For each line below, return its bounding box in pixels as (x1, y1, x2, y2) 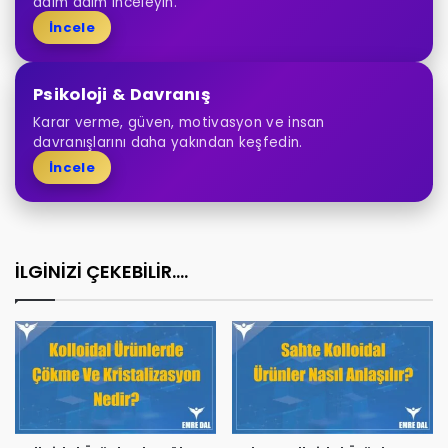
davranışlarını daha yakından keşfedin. (33, 132, 303, 152)
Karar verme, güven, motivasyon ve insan (33, 112, 325, 132)
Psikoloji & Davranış (33, 82, 211, 106)
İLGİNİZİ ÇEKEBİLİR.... (15, 258, 188, 284)
